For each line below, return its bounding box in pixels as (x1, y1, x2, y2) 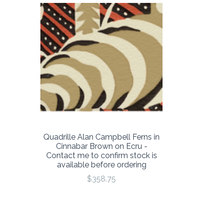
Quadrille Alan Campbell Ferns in (43, 132, 160, 142)
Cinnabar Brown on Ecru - (55, 142, 147, 151)
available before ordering (56, 160, 146, 170)
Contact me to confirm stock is (46, 151, 157, 161)
